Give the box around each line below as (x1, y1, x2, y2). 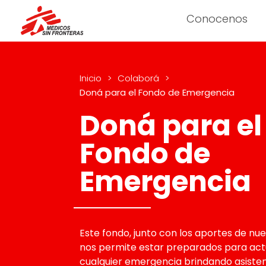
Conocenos (186, 11, 248, 26)
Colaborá (118, 72, 160, 84)
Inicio (80, 72, 102, 84)
